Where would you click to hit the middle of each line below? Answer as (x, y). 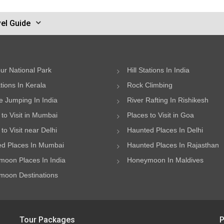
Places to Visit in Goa (160, 115)
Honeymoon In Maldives (165, 160)
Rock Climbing (150, 85)
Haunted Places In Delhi (165, 130)
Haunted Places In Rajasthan (173, 145)
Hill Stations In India (158, 70)
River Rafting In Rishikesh (168, 100)
